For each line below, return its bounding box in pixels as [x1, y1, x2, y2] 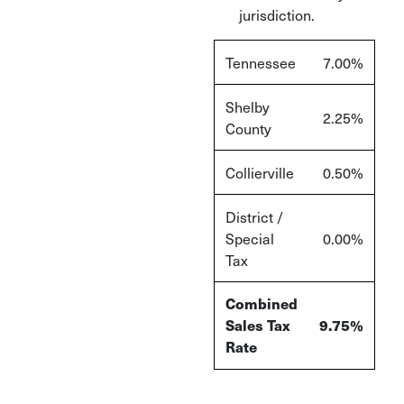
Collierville [225, 161, 294, 183]
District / [225, 206, 283, 227]
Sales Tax [225, 315, 290, 335]
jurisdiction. [238, 4, 315, 25]
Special [225, 227, 274, 249]
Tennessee [225, 51, 296, 73]
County [225, 117, 271, 139]
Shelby [225, 96, 270, 117]
